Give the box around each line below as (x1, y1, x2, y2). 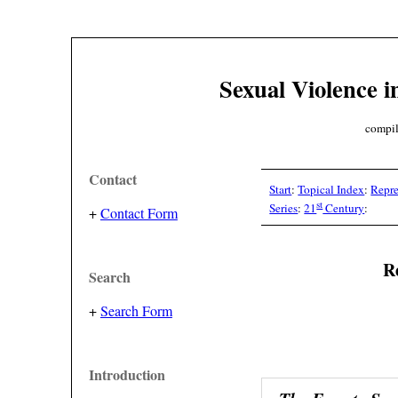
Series (269, 200, 298, 217)
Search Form (99, 301, 172, 320)
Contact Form (99, 203, 178, 222)
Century (322, 200, 365, 217)
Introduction (88, 364, 165, 385)
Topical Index (298, 180, 365, 197)
